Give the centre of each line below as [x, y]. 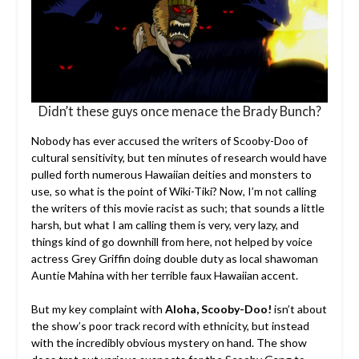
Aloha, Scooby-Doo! [218, 309]
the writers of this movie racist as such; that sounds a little [177, 208]
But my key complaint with [98, 309]
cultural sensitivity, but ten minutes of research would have [179, 158]
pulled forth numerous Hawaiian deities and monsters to [171, 175]
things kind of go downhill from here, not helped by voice [171, 242]
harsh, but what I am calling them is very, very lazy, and [165, 225]
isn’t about [299, 309]
